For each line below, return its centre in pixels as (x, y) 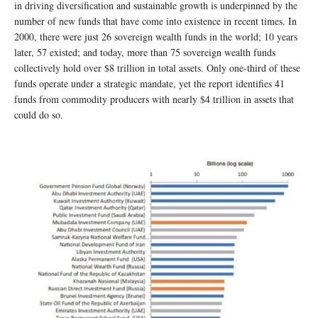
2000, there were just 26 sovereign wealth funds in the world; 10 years (156, 36)
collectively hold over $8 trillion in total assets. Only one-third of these (157, 67)
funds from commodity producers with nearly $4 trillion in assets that (154, 99)
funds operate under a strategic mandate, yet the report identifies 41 (149, 83)
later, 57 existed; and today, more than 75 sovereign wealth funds (145, 52)
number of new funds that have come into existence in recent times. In (155, 21)
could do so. (39, 114)
